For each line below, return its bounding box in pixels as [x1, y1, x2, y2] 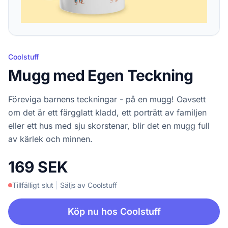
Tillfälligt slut [12, 180, 53, 189]
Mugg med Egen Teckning [8, 66, 193, 84]
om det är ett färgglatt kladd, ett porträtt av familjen [8, 107, 207, 118]
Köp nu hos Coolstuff [67, 206, 161, 217]
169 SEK [8, 157, 68, 176]
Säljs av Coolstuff [60, 180, 117, 189]
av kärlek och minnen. [8, 133, 93, 144]
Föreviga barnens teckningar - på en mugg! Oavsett [8, 94, 206, 104]
